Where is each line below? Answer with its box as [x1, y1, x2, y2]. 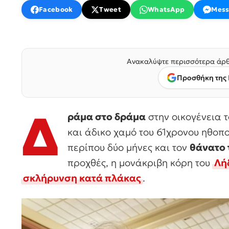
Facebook [39, 5, 73, 14]
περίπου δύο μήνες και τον [67, 141, 190, 153]
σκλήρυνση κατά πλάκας [23, 172, 141, 184]
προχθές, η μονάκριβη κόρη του [67, 156, 213, 169]
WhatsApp [147, 5, 185, 14]
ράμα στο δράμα [67, 110, 146, 123]
